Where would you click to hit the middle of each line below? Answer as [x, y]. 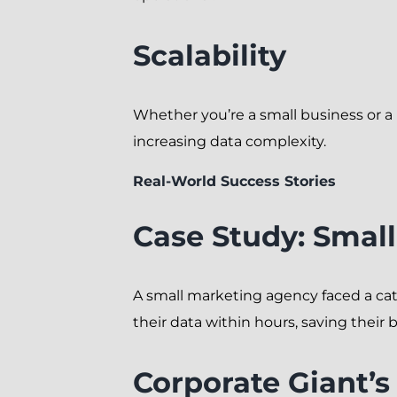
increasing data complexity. [229, 141]
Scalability [209, 55]
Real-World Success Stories [234, 181]
